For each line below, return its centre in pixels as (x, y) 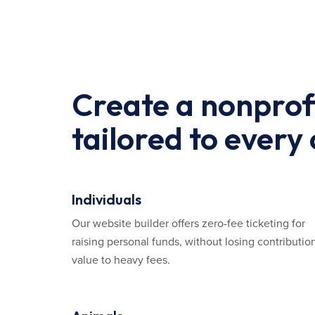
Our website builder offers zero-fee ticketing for (188, 224)
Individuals (107, 199)
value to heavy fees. (121, 260)
